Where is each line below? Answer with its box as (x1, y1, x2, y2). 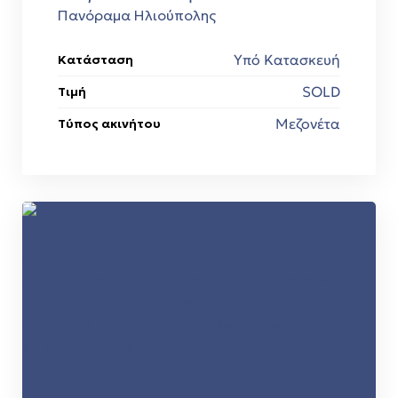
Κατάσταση (58, 52, 133, 68)
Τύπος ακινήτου (58, 115, 161, 132)
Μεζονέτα (275, 115, 340, 133)
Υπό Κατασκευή (234, 51, 340, 69)
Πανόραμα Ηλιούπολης (58, 6, 216, 25)
